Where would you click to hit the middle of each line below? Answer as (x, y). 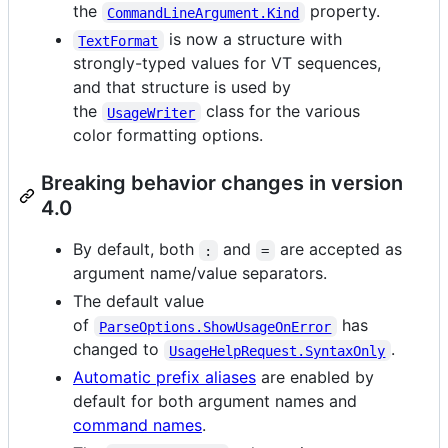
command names (137, 425)
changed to (118, 349)
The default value (138, 301)
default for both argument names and (215, 401)
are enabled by (315, 377)
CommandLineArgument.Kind (203, 12)
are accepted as (340, 249)
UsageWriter (151, 112)
